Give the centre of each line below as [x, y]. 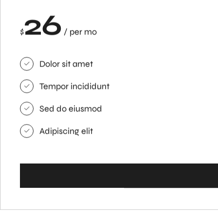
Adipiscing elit [66, 131]
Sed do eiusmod [71, 109]
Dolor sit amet [66, 64]
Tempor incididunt [74, 87]
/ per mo [79, 32]
